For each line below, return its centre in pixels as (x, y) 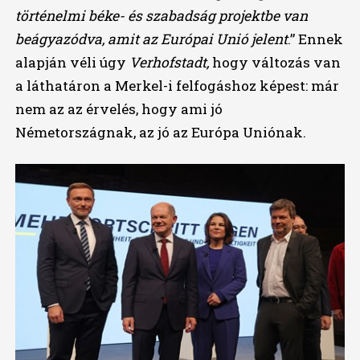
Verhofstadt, (170, 63)
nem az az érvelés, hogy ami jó (119, 109)
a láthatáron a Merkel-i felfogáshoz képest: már (177, 86)
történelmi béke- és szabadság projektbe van (161, 16)
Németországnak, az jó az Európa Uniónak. (160, 133)
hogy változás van (276, 63)
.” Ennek (315, 39)
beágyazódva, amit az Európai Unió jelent (151, 39)
